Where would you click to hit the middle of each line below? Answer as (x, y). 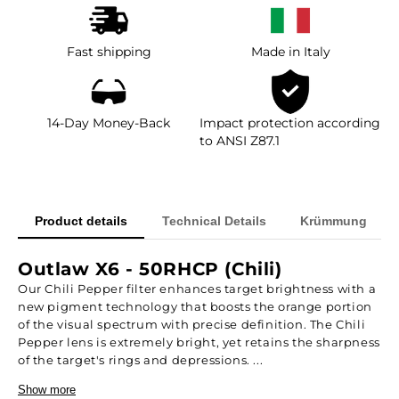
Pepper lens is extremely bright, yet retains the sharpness (199, 343)
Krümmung (333, 220)
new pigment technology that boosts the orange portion (195, 307)
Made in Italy (290, 51)
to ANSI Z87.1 (240, 140)
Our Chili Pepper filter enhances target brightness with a (197, 289)
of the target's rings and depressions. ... (141, 361)
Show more (47, 391)
